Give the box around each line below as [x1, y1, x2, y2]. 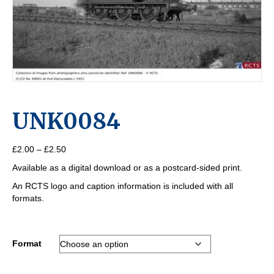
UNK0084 [12, 108, 120, 136]
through [65, 180, 95, 191]
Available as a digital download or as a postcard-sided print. [12, 163, 242, 173]
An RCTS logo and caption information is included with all [12, 181, 233, 191]
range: [65, 156, 91, 166]
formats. [12, 193, 44, 204]
